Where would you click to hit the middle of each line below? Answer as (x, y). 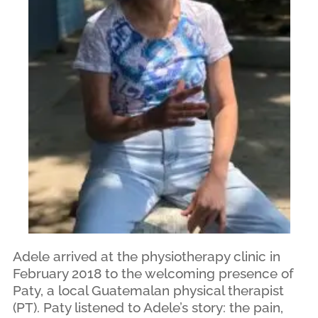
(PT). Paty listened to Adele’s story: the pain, (148, 307)
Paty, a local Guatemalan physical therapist (148, 290)
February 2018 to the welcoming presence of (153, 273)
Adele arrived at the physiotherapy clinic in (146, 256)
